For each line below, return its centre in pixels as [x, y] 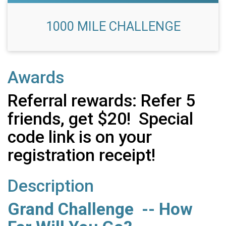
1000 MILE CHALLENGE [113, 26]
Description [51, 186]
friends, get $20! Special [100, 119]
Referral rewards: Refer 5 [101, 101]
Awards [36, 78]
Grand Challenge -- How [100, 209]
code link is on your [80, 137]
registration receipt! [81, 155]
